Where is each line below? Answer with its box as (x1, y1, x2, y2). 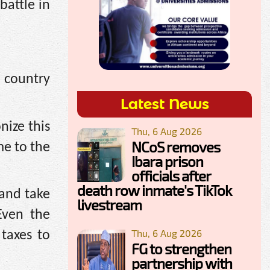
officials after (131, 166, 210, 184)
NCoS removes (131, 137, 220, 155)
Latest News (120, 95, 209, 113)
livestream (77, 195, 142, 213)
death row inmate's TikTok (77, 181, 231, 199)
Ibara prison (131, 152, 203, 170)
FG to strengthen (131, 239, 231, 257)
